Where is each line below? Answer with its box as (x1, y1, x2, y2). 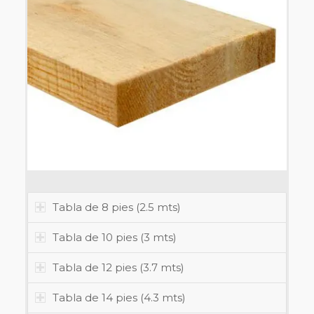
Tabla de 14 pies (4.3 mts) (52, 291, 186, 305)
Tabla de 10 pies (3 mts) (52, 231, 177, 245)
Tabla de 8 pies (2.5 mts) (52, 200, 181, 214)
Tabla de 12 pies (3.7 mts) (52, 261, 184, 275)
